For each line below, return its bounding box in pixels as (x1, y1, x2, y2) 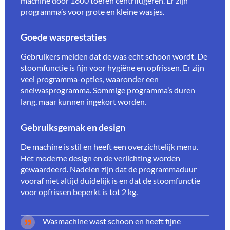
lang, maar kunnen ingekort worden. (21, 97, 146, 107)
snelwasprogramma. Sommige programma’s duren (21, 85, 195, 95)
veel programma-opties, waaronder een (21, 74, 159, 84)
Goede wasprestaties (21, 32, 107, 43)
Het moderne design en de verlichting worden (21, 153, 180, 163)
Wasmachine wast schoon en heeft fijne (43, 216, 181, 226)
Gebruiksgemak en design (21, 122, 125, 133)
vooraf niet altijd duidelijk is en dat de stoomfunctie (21, 176, 200, 186)
